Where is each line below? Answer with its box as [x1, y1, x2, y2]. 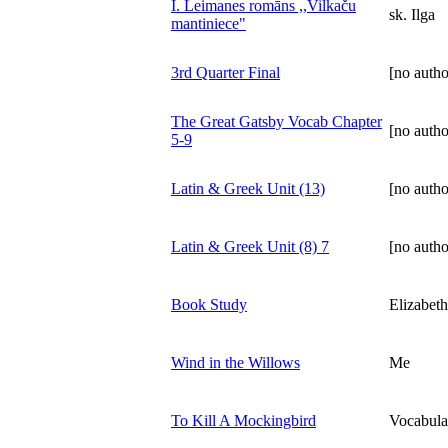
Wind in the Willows [171, 353, 300, 371]
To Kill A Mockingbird [171, 411, 316, 429]
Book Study [171, 295, 247, 313]
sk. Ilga [389, 5, 435, 23]
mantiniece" [171, 14, 246, 32]
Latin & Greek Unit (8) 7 [171, 237, 329, 255]
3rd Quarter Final [171, 63, 280, 81]
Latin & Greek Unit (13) [171, 179, 325, 197]
